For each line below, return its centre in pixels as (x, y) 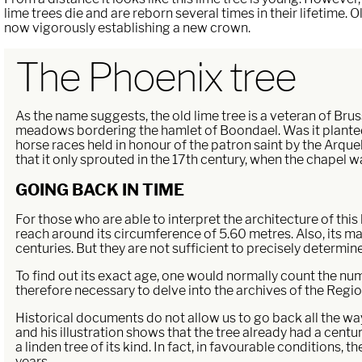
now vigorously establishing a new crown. (127, 27)
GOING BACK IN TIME (100, 189)
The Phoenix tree (156, 77)
